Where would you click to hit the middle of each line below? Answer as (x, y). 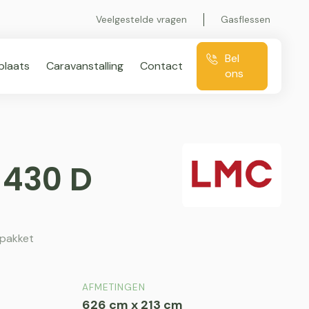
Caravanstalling (84, 66)
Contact (161, 66)
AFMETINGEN (113, 287)
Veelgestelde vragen (141, 19)
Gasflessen (246, 19)
